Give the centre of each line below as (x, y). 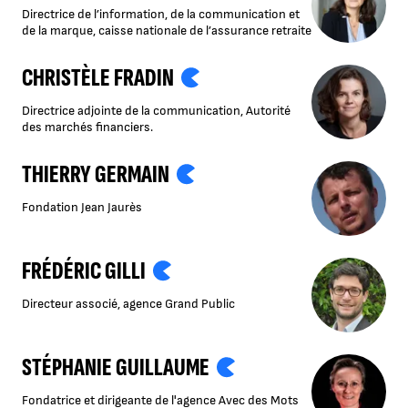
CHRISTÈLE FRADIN (98, 78)
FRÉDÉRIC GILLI (84, 271)
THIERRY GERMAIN (96, 175)
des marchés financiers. (87, 127)
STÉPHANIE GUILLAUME (116, 368)
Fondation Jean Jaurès (82, 208)
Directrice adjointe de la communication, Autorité (156, 111)
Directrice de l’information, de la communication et (161, 15)
